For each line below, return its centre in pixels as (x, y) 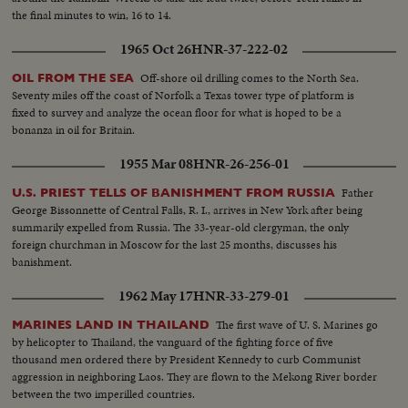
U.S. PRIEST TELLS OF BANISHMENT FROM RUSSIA (174, 193)
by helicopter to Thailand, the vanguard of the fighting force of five (173, 342)
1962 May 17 (156, 296)
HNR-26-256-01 (241, 164)
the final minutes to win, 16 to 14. (92, 15)
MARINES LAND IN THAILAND (111, 325)
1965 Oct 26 (156, 50)
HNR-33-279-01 (241, 296)
